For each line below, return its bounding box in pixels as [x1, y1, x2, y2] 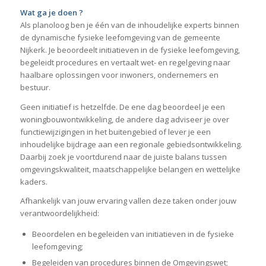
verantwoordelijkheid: [20, 207, 99, 218]
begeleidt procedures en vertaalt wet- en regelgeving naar [20, 57, 230, 68]
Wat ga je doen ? [20, 7, 83, 18]
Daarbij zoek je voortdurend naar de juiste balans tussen [20, 151, 227, 162]
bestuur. [20, 82, 50, 93]
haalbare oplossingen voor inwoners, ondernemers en [20, 69, 218, 81]
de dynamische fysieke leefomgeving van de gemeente [20, 32, 220, 43]
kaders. [20, 176, 47, 187]
